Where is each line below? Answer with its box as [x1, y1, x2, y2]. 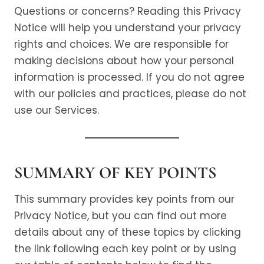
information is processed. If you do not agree [14, 70, 245, 84]
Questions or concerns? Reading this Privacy [14, 4, 241, 18]
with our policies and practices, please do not [14, 87, 246, 101]
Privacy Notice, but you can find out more [14, 209, 227, 223]
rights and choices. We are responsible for [14, 37, 229, 51]
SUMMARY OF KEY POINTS [14, 163, 216, 183]
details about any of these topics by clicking [14, 225, 241, 239]
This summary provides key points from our [14, 192, 235, 206]
